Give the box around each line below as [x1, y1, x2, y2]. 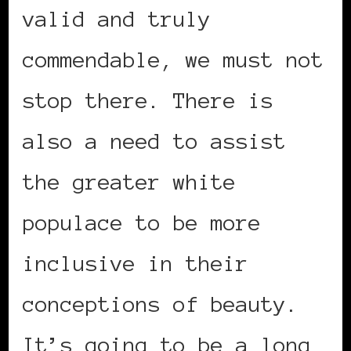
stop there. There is [23, 89, 273, 113]
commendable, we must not [23, 48, 324, 72]
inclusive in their [23, 251, 248, 276]
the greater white [23, 170, 236, 194]
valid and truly [23, 7, 211, 31]
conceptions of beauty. [23, 292, 299, 317]
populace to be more [23, 211, 261, 235]
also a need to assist [23, 129, 286, 154]
